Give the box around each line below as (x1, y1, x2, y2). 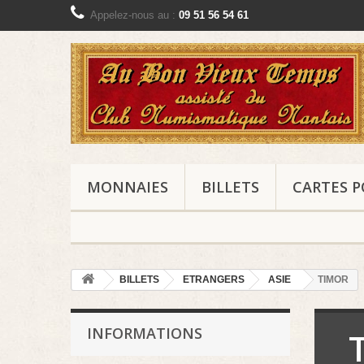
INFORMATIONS (87, 323, 202, 344)
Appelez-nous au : (90, 9, 179, 21)
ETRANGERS (183, 274, 245, 286)
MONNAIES (87, 177, 168, 197)
